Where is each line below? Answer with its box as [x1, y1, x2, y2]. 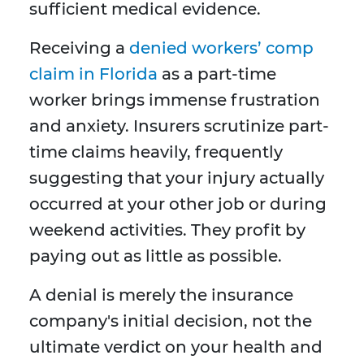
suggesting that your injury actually [29, 168, 324, 188]
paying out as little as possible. [29, 246, 282, 266]
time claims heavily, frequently [29, 142, 283, 162]
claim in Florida [29, 64, 158, 84]
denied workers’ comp [129, 38, 314, 58]
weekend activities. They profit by [29, 220, 305, 240]
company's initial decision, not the [29, 311, 312, 331]
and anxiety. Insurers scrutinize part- [29, 116, 329, 136]
